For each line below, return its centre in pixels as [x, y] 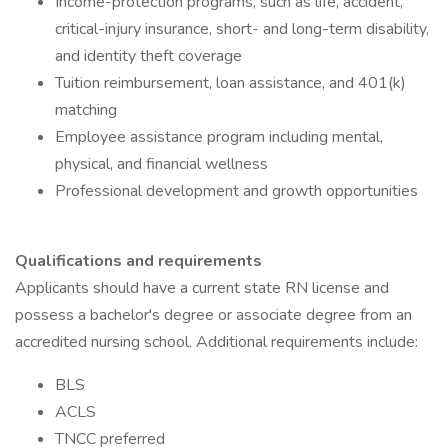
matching [86, 110]
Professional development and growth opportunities [236, 191]
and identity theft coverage [148, 56]
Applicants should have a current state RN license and [202, 288]
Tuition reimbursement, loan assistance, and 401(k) [230, 83]
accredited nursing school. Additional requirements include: [216, 342]
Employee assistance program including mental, [219, 137]
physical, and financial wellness [161, 164]
